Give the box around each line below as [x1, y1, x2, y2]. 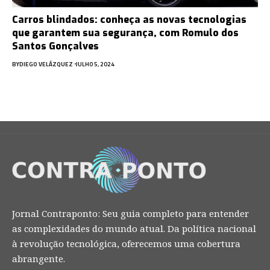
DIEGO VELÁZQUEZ [19, 59, 73, 69]
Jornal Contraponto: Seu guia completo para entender [12, 207, 249, 220]
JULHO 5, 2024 [75, 59, 115, 69]
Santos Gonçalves [12, 39, 99, 52]
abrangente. [12, 253, 65, 265]
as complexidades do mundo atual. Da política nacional [12, 222, 256, 235]
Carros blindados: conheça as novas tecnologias [12, 13, 246, 26]
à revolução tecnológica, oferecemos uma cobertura [12, 237, 240, 250]
